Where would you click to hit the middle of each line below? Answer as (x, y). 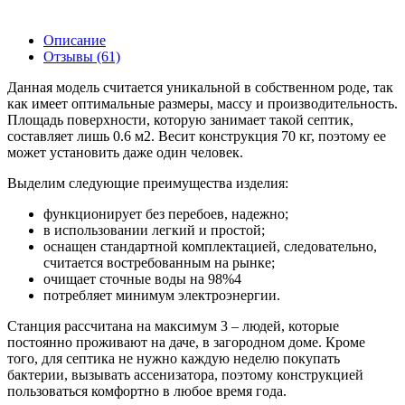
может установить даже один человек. (125, 152)
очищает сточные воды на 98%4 (142, 278)
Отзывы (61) (82, 56)
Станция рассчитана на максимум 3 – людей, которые (173, 325)
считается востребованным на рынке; (159, 262)
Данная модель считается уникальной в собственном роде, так (200, 87)
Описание (75, 40)
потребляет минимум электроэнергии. (162, 295)
